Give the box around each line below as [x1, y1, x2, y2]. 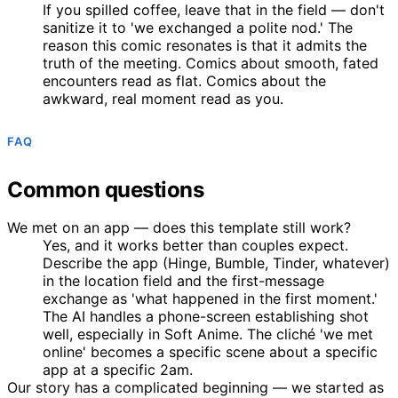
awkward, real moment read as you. [43, 89, 283, 107]
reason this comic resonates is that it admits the [43, 36, 367, 54]
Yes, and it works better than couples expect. [43, 235, 348, 254]
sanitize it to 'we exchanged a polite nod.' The [43, 18, 353, 36]
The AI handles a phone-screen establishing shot [43, 306, 369, 325]
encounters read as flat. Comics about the [43, 71, 326, 90]
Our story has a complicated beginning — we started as [7, 378, 384, 396]
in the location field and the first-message [43, 271, 324, 290]
